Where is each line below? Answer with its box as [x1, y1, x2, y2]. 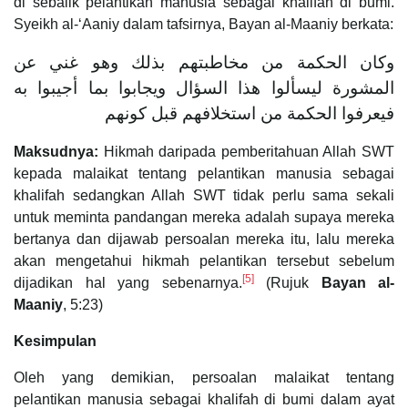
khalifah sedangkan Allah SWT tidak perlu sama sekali [14, 187, 394, 203]
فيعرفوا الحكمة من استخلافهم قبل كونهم [105, 103, 394, 123]
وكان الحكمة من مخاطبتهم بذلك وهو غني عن [14, 52, 394, 72]
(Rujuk [253, 274, 321, 291]
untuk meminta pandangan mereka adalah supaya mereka [14, 209, 394, 225]
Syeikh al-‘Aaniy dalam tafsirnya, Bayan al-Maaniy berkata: [14, 15, 393, 32]
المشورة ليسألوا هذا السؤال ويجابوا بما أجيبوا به [14, 77, 394, 97]
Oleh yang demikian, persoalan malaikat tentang [14, 369, 394, 385]
